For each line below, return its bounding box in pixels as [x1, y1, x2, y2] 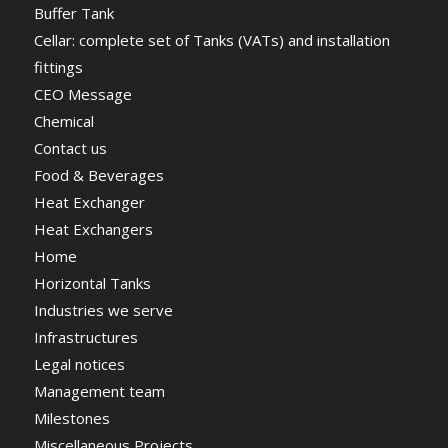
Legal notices [33, 354, 125, 375]
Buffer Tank [33, 3, 114, 24]
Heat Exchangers [33, 219, 153, 240]
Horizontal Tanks [33, 273, 151, 294]
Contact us [33, 138, 107, 159]
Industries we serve [33, 300, 173, 321]
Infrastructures [33, 327, 138, 348]
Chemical [33, 111, 94, 132]
